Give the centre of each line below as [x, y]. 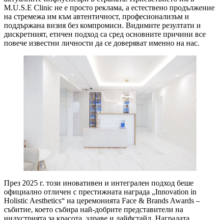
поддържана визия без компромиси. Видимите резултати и [102, 25]
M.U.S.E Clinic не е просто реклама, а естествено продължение [109, 7]
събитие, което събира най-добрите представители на [94, 209]
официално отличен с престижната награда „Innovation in [100, 192]
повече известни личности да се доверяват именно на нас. [102, 43]
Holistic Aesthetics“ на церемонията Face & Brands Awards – [102, 200]
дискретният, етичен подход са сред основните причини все [105, 34]
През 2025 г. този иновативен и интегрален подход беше [99, 183]
